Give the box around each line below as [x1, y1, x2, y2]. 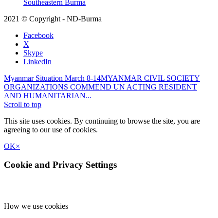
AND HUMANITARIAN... [4, 91, 91, 100]
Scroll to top [4, 100, 41, 109]
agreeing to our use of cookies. [4, 125, 98, 134]
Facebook [23, 31, 54, 39]
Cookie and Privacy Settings [4, 160, 117, 170]
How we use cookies [4, 202, 68, 211]
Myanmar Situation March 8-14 [4, 73, 101, 82]
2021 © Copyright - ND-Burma [4, 14, 102, 23]
